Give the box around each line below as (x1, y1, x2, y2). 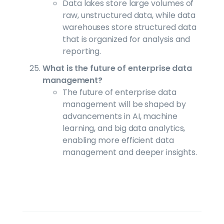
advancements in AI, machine (62, 110, 177, 122)
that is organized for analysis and (62, 33, 190, 45)
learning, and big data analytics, (62, 122, 185, 134)
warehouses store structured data (62, 21, 196, 33)
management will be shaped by (62, 98, 186, 110)
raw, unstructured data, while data (62, 9, 196, 21)
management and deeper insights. (62, 146, 197, 158)
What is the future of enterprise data (42, 62, 192, 74)
